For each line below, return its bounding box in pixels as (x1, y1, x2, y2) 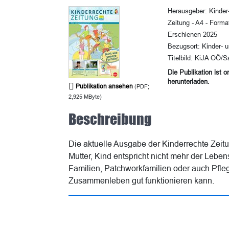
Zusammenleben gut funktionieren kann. (68, 176, 214, 185)
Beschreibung (68, 110, 152, 128)
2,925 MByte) (68, 93, 102, 100)
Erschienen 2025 (167, 30, 217, 38)
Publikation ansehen (74, 82, 133, 90)
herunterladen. (167, 77, 210, 85)
